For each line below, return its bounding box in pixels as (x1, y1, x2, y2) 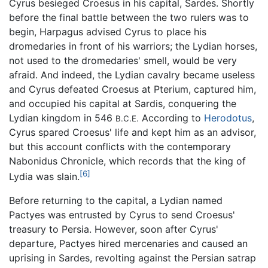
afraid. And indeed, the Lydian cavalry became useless (9, 68, 255, 81)
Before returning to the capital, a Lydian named (9, 194, 223, 206)
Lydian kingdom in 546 (9, 111, 115, 124)
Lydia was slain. (9, 170, 80, 182)
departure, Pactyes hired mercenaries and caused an (9, 237, 248, 249)
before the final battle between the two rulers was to (9, 11, 249, 23)
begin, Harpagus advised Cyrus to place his (9, 25, 206, 38)
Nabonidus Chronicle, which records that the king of (9, 154, 246, 167)
